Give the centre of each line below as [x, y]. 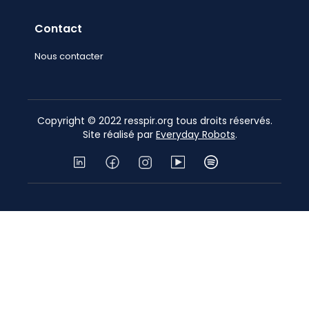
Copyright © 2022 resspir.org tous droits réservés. [154, 121]
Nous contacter [69, 57]
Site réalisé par [114, 135]
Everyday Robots [196, 135]
